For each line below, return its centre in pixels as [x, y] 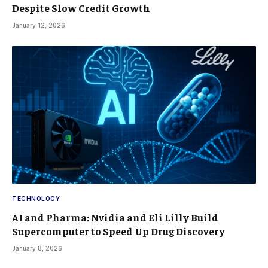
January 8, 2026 [37, 248]
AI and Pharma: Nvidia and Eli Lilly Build [115, 217]
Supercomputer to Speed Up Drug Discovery [118, 231]
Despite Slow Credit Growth [81, 8]
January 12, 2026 [39, 25]
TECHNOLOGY [36, 198]
